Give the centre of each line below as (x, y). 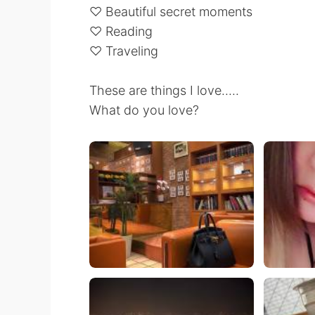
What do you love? (144, 110)
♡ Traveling (124, 51)
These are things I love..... (164, 90)
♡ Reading (121, 31)
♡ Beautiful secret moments (171, 12)
